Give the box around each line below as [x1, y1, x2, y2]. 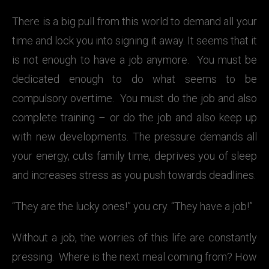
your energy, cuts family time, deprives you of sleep [12, 150, 257, 162]
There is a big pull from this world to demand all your [12, 15, 257, 28]
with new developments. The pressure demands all [12, 130, 257, 143]
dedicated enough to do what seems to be [12, 73, 257, 85]
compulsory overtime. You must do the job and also [12, 92, 257, 104]
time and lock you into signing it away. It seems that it [12, 34, 257, 47]
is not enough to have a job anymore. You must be [12, 53, 257, 66]
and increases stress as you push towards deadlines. [12, 169, 256, 181]
